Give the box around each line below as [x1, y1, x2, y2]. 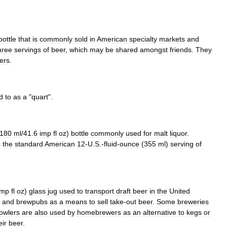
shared [116, 45, 138, 54]
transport [85, 186, 114, 195]
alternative [143, 208, 176, 216]
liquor [170, 129, 187, 137]
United [169, 186, 190, 195]
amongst [140, 45, 168, 54]
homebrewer [77, 208, 118, 216]
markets [159, 34, 185, 43]
